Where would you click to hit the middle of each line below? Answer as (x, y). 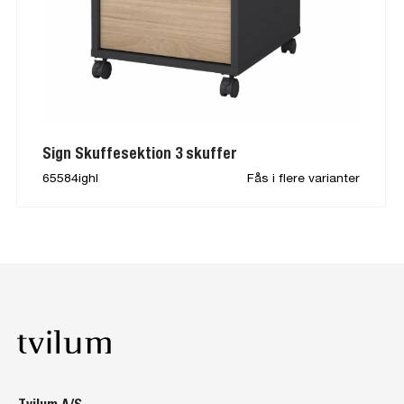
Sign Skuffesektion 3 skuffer (140, 153)
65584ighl (71, 177)
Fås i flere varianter (303, 177)
